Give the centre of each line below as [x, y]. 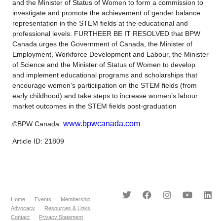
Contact [20, 217]
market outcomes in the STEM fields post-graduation [94, 106]
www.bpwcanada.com [102, 123]
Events [43, 199]
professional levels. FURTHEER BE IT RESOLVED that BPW [106, 33]
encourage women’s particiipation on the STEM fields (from [105, 85]
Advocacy [23, 208]
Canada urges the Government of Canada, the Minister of [102, 44]
